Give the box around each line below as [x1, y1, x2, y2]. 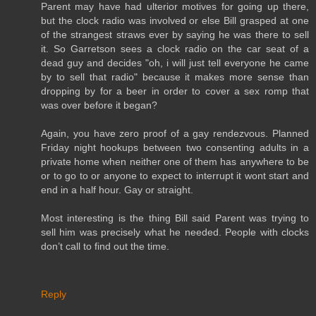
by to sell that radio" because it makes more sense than [41, 71, 309, 83]
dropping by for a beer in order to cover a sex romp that [41, 85, 309, 97]
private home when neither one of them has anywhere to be [41, 155, 309, 167]
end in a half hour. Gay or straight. [41, 183, 193, 195]
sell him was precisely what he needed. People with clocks [41, 226, 309, 238]
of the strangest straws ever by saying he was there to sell [41, 28, 309, 40]
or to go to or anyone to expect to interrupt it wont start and [41, 169, 309, 181]
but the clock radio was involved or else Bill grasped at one [41, 14, 309, 26]
